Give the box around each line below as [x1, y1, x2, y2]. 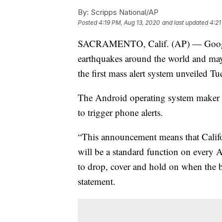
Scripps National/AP [89, 7, 159, 17]
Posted [78, 19, 99, 27]
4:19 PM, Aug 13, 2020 [99, 19, 160, 27]
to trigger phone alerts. [78, 106, 163, 119]
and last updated [162, 19, 208, 27]
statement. [78, 175, 115, 188]
